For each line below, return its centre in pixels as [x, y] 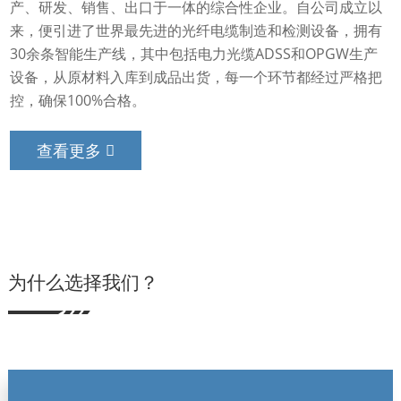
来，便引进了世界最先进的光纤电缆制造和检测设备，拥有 [196, 31]
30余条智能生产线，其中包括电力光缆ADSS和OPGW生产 [194, 54]
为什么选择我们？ [83, 283]
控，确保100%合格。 [78, 101]
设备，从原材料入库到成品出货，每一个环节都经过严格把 [196, 77]
